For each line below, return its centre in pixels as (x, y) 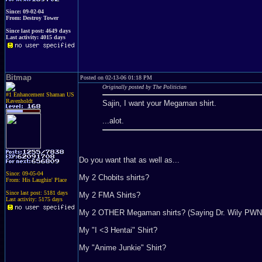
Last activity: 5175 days (34, 199)
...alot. (113, 121)
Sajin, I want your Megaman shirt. (159, 103)
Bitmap (19, 77)
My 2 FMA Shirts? (110, 195)
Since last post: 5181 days (37, 193)
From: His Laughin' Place (36, 180)
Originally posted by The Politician (144, 87)
